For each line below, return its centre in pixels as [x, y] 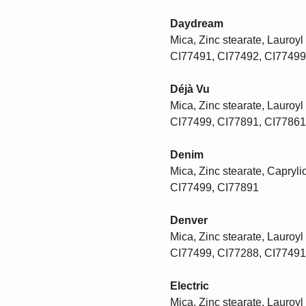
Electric [190, 286]
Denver [189, 220]
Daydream [197, 23]
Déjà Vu [190, 89]
